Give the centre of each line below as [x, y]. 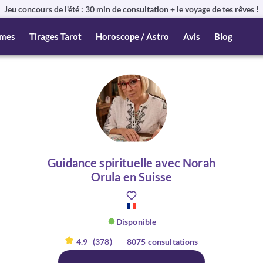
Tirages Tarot [55, 36]
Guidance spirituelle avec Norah [131, 163]
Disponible [136, 221]
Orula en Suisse [131, 177]
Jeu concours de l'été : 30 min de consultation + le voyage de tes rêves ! [131, 9]
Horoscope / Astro [132, 36]
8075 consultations [162, 242]
